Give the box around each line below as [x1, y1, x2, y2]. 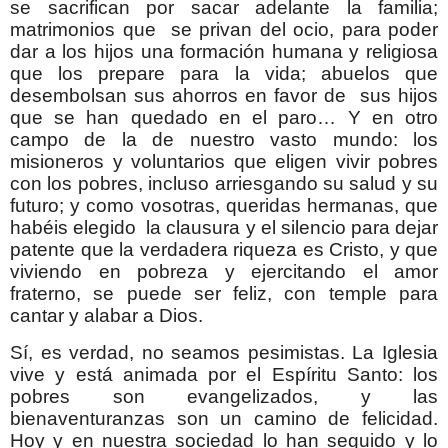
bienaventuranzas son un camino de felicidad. [10, 408, 438, 430]
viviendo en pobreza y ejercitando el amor [10, 260, 438, 282]
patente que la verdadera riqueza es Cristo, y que [10, 238, 438, 260]
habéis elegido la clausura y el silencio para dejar [10, 216, 438, 238]
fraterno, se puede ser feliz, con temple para [10, 282, 438, 304]
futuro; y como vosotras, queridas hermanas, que [10, 194, 438, 216]
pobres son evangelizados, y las [10, 386, 438, 408]
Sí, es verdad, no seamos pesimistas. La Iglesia [10, 342, 438, 364]
